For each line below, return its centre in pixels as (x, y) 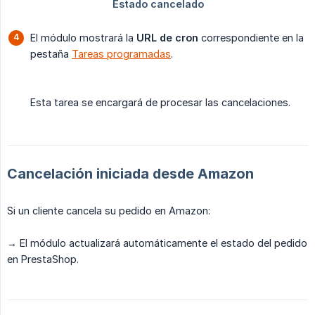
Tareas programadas (121, 54)
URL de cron (167, 38)
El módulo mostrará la (83, 38)
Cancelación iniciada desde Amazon (130, 174)
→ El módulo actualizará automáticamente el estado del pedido (157, 243)
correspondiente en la (251, 38)
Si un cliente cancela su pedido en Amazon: (109, 211)
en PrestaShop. (43, 259)
